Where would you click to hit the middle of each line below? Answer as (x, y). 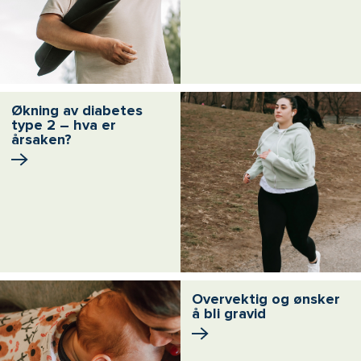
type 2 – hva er (64, 124)
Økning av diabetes (77, 110)
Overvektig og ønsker (266, 299)
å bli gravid (229, 313)
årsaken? (41, 139)
